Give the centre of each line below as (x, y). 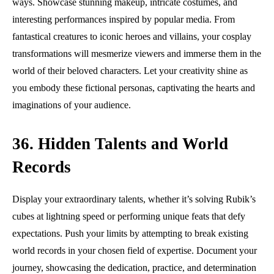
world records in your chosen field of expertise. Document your (135, 250)
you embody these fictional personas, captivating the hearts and (134, 87)
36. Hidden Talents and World (120, 143)
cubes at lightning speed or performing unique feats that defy (129, 216)
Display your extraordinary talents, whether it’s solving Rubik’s (134, 199)
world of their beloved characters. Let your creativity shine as (130, 70)
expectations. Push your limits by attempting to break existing (130, 233)
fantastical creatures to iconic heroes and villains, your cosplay (132, 36)
